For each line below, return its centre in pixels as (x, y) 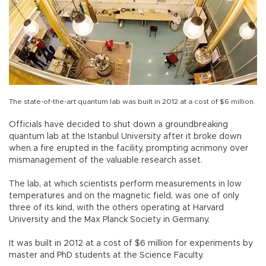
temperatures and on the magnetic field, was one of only (124, 196)
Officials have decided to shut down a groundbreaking (118, 125)
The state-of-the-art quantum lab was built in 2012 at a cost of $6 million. (132, 102)
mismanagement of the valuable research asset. (106, 160)
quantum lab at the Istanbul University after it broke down (125, 137)
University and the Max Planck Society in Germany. (109, 220)
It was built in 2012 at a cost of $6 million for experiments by (131, 243)
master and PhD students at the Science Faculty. (106, 255)
